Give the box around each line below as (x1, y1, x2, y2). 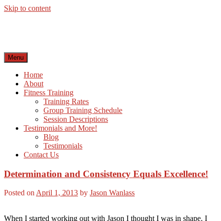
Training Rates (43, 97, 89, 106)
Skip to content (4, 4, 51, 12)
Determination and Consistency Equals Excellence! (4, 168, 208, 179)
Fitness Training (24, 88, 74, 97)
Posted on (4, 188, 36, 197)
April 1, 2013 (36, 188, 78, 197)
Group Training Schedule (43, 106, 122, 114)
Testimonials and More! (24, 123, 97, 132)
